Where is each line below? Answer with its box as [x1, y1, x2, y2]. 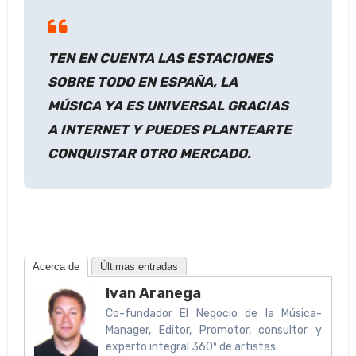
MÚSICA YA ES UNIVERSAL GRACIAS [47, 98, 288, 114]
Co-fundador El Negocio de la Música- [105, 307, 323, 320]
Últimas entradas [99, 261, 178, 273]
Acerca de [32, 261, 79, 273]
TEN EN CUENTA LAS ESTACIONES [47, 50, 273, 67]
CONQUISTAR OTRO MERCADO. [47, 145, 251, 162]
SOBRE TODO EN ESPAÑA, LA [47, 74, 238, 91]
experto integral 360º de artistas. [105, 340, 278, 354]
